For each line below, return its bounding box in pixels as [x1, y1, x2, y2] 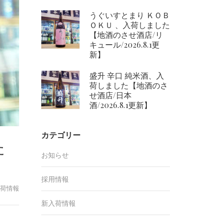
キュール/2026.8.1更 [89, 39, 160, 50]
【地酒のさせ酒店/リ [89, 29, 163, 40]
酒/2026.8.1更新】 [89, 100, 152, 110]
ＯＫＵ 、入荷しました [89, 20, 170, 30]
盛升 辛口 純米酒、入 [89, 70, 164, 81]
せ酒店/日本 [89, 90, 132, 100]
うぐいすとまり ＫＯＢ [89, 10, 170, 20]
